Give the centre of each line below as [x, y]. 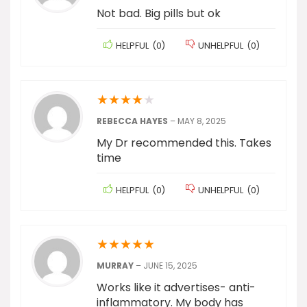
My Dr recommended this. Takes [184, 143]
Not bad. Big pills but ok [159, 13]
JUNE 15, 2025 [170, 266]
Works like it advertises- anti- [176, 287]
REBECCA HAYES [133, 121]
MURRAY [116, 266]
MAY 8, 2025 [202, 121]
